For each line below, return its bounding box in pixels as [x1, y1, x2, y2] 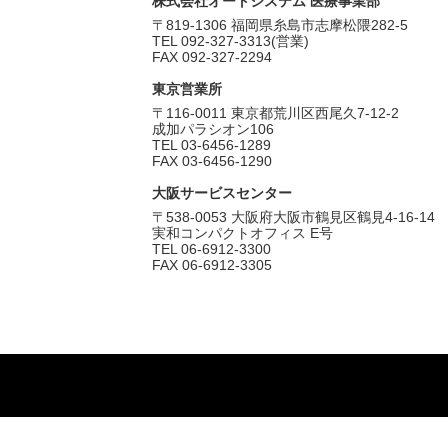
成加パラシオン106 [152, 122, 274, 137]
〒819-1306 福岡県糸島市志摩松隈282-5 [152, 18, 408, 33]
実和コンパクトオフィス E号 [152, 226, 333, 241]
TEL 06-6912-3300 [152, 242, 271, 257]
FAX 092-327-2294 [152, 50, 272, 65]
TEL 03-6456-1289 [152, 138, 271, 153]
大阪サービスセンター [152, 186, 292, 201]
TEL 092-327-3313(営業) [152, 34, 309, 49]
